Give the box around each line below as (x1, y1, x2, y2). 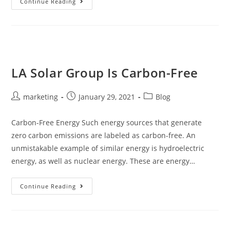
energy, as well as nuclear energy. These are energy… (11, 156, 196, 166)
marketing (23, 91, 59, 102)
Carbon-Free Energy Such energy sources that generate (11, 117, 202, 127)
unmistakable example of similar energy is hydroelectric (11, 143, 205, 153)
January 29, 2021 (79, 91, 136, 102)
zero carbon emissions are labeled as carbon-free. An (11, 130, 196, 140)
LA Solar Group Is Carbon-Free (11, 64, 198, 81)
